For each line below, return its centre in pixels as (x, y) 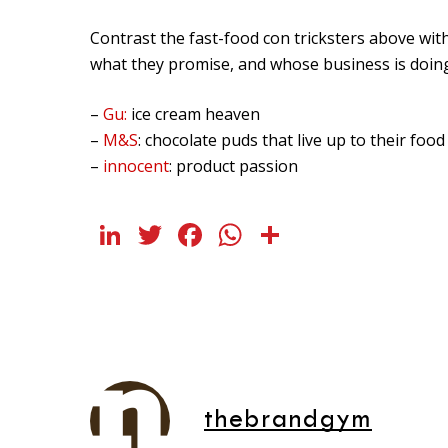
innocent (136, 166)
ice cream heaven (193, 114)
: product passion (233, 166)
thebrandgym (288, 421)
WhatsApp (323, 235)
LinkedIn (190, 235)
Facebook (276, 235)
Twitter (219, 235)
